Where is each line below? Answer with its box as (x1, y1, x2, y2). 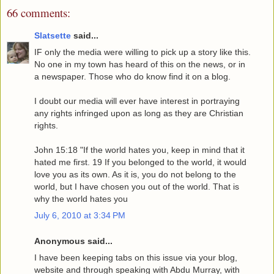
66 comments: (7, 5, 70, 21)
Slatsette (34, 30, 71, 40)
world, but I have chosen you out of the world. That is (34, 181, 239, 191)
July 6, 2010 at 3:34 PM (34, 210, 125, 221)
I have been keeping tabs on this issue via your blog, (34, 252, 237, 262)
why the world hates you (34, 193, 128, 204)
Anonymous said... (34, 235, 113, 246)
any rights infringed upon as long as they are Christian (34, 108, 243, 118)
